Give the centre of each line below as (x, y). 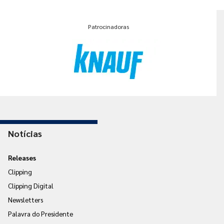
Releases (22, 157)
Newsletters (25, 199)
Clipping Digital (31, 185)
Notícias (25, 133)
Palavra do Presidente (40, 213)
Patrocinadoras (108, 26)
